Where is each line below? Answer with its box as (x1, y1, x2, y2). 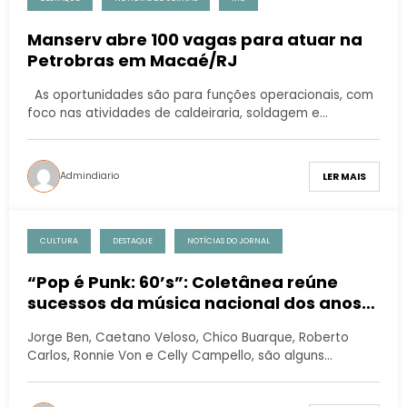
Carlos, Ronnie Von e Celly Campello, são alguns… (27, 347, 333, 365)
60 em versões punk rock (27, 313, 241, 336)
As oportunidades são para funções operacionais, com (27, 86, 373, 104)
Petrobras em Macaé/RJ (27, 49, 237, 73)
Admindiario (60, 169, 119, 184)
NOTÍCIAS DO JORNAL (187, 235, 270, 247)
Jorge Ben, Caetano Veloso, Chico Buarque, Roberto (27, 329, 349, 347)
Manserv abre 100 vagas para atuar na (27, 28, 362, 52)
